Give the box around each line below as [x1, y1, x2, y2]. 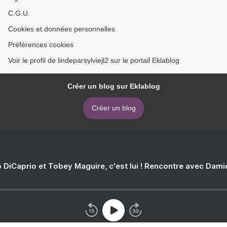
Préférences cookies [8, 41, 73, 49]
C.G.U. [8, 9, 30, 18]
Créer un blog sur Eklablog [67, 82, 160, 91]
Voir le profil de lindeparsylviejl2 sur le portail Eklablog [8, 56, 179, 65]
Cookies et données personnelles [8, 25, 115, 33]
